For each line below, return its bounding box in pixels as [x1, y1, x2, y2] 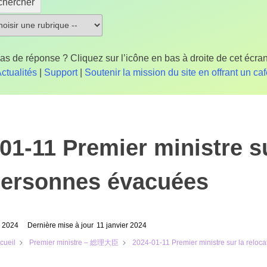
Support [44, 67, 78, 77]
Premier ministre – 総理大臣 [29, 238, 119, 247]
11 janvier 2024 [96, 221, 147, 229]
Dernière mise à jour [27, 221, 94, 229]
